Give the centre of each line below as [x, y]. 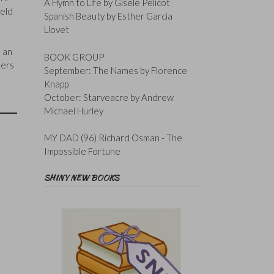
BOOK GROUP [74, 57]
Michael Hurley [73, 110]
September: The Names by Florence [115, 70]
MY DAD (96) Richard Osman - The [113, 138]
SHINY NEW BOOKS [81, 178]
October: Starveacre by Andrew [109, 97]
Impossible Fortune [82, 151]
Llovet [56, 30]
